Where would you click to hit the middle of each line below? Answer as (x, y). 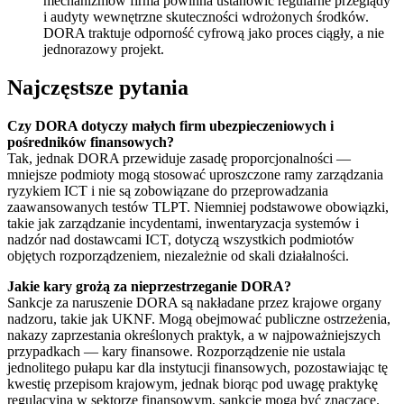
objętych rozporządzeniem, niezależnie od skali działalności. (178, 256)
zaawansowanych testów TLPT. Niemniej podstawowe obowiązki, (198, 207)
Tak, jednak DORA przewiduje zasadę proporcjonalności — (179, 159)
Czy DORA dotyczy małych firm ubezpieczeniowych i (170, 126)
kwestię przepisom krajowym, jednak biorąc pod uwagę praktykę (193, 384)
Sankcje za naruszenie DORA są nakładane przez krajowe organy (194, 303)
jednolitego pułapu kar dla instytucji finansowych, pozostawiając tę (197, 368)
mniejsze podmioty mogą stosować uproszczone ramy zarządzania (195, 175)
